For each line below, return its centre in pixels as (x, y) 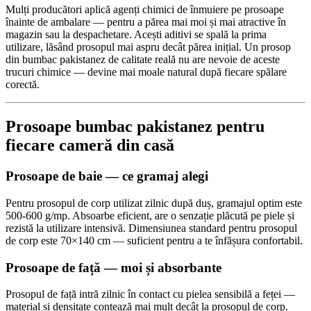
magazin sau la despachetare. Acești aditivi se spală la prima (136, 35)
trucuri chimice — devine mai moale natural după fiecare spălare (146, 72)
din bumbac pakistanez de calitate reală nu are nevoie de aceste (143, 60)
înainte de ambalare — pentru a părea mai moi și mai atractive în (146, 22)
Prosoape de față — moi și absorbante (114, 267)
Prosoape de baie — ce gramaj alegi (107, 176)
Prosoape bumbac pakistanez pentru (135, 127)
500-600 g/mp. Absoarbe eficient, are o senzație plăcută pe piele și (150, 216)
